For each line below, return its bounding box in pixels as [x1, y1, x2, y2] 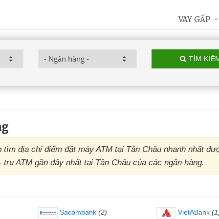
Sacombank [57, 208, 96, 216]
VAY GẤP [178, 15, 210, 24]
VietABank [175, 208, 210, 216]
